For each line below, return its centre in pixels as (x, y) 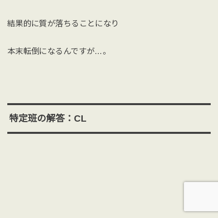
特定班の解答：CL (48, 118)
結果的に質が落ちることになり (63, 23)
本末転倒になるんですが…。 (59, 51)
